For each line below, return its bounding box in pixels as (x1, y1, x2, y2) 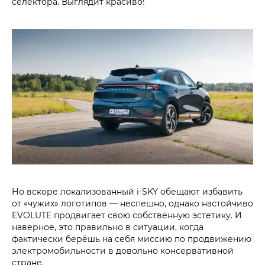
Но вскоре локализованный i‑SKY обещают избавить (12, 185, 243, 197)
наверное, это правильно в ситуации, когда (12, 221, 203, 232)
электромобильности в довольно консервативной (12, 244, 234, 256)
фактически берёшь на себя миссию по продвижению (12, 232, 251, 244)
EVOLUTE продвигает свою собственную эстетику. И (12, 209, 242, 221)
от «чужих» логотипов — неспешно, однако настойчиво (12, 197, 253, 209)
